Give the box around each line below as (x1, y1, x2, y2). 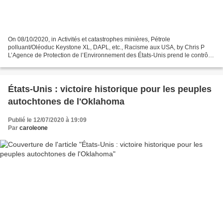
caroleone (19, 124, 48, 131)
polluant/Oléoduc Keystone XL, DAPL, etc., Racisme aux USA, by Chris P (8, 43, 205, 51)
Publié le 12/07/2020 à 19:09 (8, 116, 87, 123)
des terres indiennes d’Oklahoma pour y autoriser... (8, 59, 145, 67)
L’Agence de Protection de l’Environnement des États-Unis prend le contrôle (8, 51, 213, 59)
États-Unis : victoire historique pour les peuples (8, 84, 212, 94)
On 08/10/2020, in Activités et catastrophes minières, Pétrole (8, 35, 170, 43)
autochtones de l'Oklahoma (8, 96, 124, 107)
